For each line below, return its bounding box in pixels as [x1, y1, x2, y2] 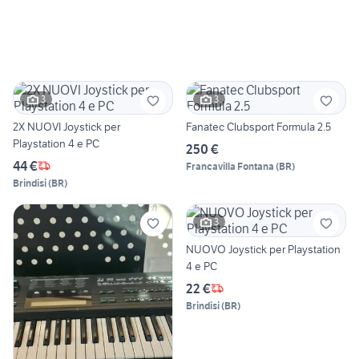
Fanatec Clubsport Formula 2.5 [186, 119, 331, 134]
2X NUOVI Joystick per [13, 119, 120, 134]
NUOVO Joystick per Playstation [186, 241, 341, 256]
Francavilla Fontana [186, 159, 274, 172]
